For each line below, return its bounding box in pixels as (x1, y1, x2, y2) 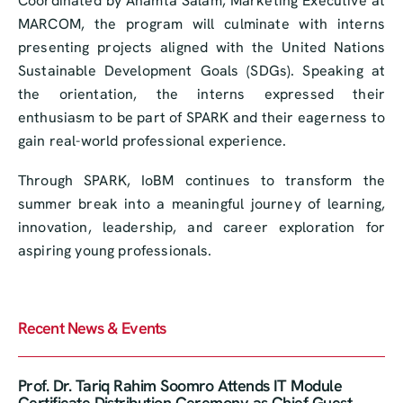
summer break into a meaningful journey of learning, (18, 194, 385, 214)
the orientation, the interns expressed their (18, 85, 385, 104)
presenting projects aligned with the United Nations (18, 38, 385, 58)
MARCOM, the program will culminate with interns (18, 14, 385, 34)
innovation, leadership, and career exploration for (18, 218, 385, 237)
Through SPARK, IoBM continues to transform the (18, 171, 385, 191)
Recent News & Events (18, 318, 166, 339)
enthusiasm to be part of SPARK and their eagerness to (18, 108, 385, 128)
